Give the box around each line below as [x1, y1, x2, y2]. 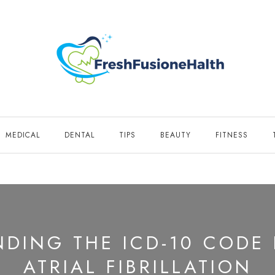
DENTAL [64, 130, 95, 141]
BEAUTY [160, 130, 191, 141]
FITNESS [215, 130, 248, 141]
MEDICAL [6, 130, 40, 141]
